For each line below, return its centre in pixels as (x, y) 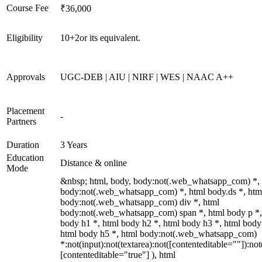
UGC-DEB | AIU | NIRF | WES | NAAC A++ (147, 77)
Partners (21, 121)
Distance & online (94, 163)
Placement (25, 111)
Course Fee (27, 8)
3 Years (74, 145)
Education (25, 158)
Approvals (26, 77)
